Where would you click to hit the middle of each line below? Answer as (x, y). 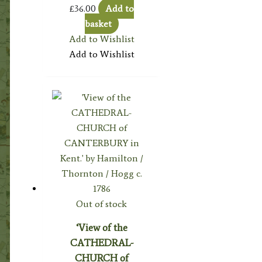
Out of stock (102, 204)
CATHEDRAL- (101, 242)
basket (98, 23)
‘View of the (101, 227)
